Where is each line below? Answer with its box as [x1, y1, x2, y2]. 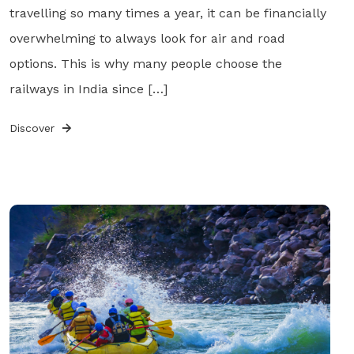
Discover [9, 121, 58, 134]
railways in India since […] [9, 81, 168, 96]
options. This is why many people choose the [9, 55, 282, 71]
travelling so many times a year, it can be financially [9, 5, 326, 21]
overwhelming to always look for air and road [9, 30, 285, 46]
